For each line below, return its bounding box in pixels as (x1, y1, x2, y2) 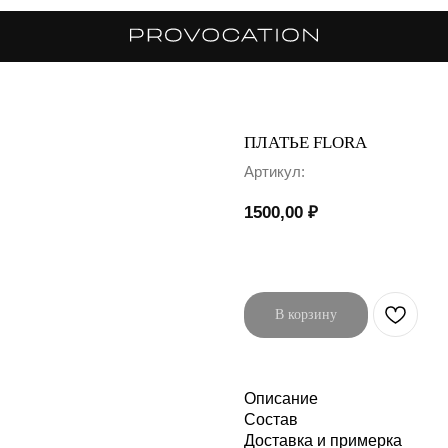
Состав (244, 410, 298, 428)
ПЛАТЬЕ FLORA (244, 133, 367, 152)
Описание (244, 389, 318, 407)
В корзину (275, 307, 337, 323)
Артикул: (244, 163, 305, 180)
